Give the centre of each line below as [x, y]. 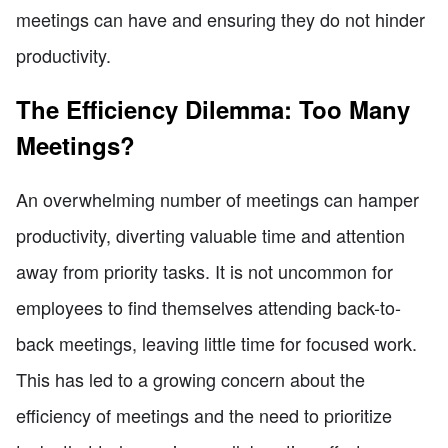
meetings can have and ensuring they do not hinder [220, 18]
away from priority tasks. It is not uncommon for [204, 270]
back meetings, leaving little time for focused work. [216, 342]
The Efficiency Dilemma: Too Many [213, 108]
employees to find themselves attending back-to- [208, 306]
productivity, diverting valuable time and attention [210, 234]
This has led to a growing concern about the [190, 378]
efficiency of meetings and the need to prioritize [204, 414]
